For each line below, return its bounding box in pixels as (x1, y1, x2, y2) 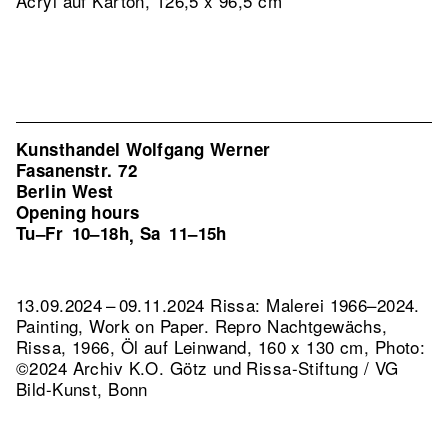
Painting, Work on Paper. (16, 313, 215, 338)
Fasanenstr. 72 (16, 158, 137, 182)
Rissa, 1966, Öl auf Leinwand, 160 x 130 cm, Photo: (16, 334, 426, 359)
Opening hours (16, 200, 140, 224)
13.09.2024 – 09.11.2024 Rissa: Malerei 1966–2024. (16, 292, 420, 317)
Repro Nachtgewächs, (214, 313, 388, 338)
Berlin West (16, 179, 114, 203)
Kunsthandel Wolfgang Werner (16, 137, 271, 161)
